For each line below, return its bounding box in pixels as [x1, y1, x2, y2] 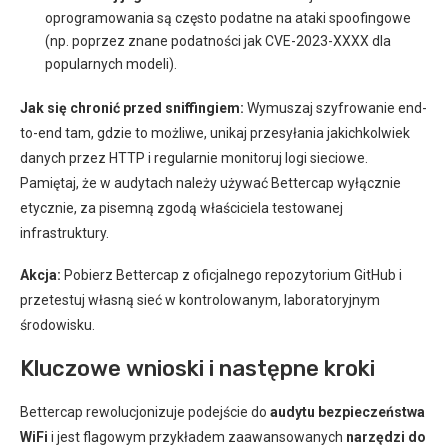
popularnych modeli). [45, 56, 177, 72]
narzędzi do [346, 429, 426, 445]
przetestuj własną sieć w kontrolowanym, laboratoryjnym [20, 292, 380, 308]
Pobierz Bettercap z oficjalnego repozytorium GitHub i [61, 267, 402, 283]
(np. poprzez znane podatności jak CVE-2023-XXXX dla [45, 33, 391, 49]
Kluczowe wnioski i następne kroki [20, 355, 375, 382]
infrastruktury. [20, 225, 109, 241]
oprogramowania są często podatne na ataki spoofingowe [45, 10, 411, 26]
